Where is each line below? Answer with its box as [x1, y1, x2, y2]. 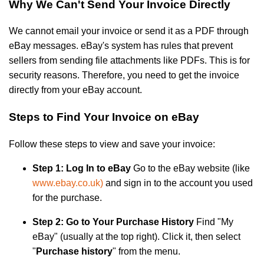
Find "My [194, 216, 233, 227]
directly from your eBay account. [9, 85, 142, 95]
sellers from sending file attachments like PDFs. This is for [9, 55, 250, 66]
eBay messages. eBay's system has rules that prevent [9, 41, 233, 51]
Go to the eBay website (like [131, 163, 250, 173]
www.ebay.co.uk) [32, 177, 103, 188]
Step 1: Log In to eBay [32, 163, 131, 173]
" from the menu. [113, 246, 180, 256]
